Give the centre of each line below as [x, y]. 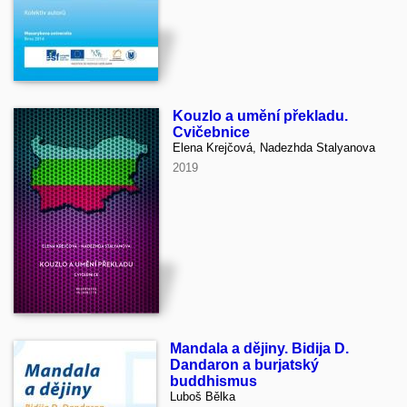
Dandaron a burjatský [244, 365]
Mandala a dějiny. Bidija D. [259, 349]
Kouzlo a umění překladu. [260, 116]
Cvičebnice [211, 133]
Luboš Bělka [203, 397]
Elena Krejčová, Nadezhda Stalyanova [274, 148]
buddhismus [213, 382]
